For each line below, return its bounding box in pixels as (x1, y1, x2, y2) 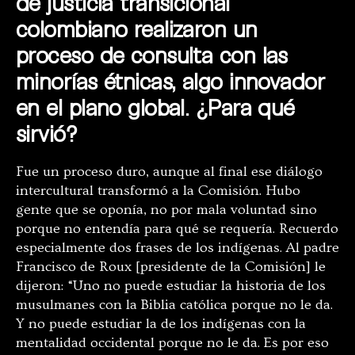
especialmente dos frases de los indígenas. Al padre (16, 239, 339, 257)
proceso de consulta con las (16, 41, 288, 69)
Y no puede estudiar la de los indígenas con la (16, 315, 306, 333)
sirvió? (16, 120, 78, 147)
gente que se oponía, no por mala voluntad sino (16, 201, 317, 219)
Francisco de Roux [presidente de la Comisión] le (16, 258, 326, 276)
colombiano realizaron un (16, 15, 258, 43)
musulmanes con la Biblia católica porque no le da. (16, 296, 333, 314)
